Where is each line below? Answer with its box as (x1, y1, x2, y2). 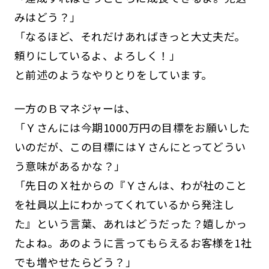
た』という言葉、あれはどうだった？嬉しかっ (14, 215, 247, 231)
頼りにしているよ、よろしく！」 (14, 47, 181, 63)
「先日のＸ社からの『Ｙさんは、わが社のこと (14, 177, 247, 193)
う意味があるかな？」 (14, 157, 125, 174)
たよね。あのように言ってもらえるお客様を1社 (14, 234, 252, 250)
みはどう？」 (14, 8, 81, 25)
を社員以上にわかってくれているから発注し (14, 196, 235, 212)
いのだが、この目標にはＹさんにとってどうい (14, 138, 246, 154)
